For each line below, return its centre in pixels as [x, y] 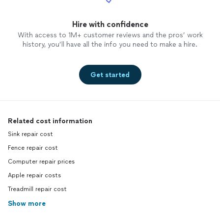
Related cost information [50, 121]
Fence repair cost [33, 148]
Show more [27, 204]
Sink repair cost [30, 134]
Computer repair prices [41, 162]
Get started [110, 75]
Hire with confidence [110, 25]
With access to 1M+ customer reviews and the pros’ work [110, 35]
